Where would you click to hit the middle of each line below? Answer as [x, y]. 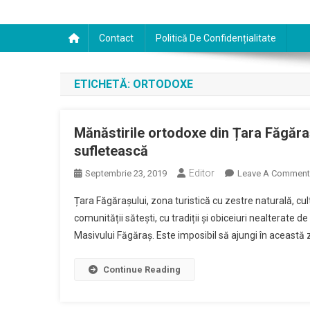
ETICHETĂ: [103, 84]
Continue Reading [142, 270]
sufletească [111, 151]
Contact [116, 38]
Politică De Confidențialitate [216, 38]
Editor [202, 173]
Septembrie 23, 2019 [126, 173]
